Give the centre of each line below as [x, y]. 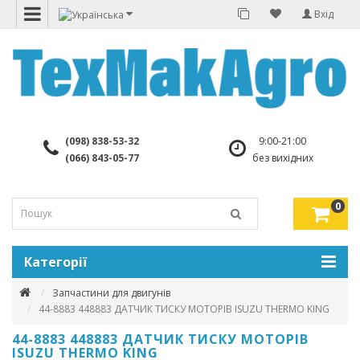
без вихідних [282, 157]
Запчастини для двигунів [111, 292]
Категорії [55, 262]
